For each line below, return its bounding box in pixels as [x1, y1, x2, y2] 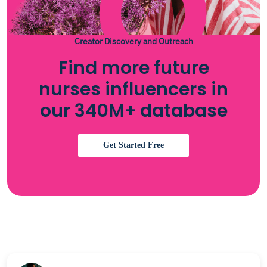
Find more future [58, 55, 209, 80]
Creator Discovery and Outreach [74, 36, 193, 46]
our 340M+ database [39, 98, 228, 123]
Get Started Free [103, 141, 164, 150]
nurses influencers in [39, 77, 228, 102]
